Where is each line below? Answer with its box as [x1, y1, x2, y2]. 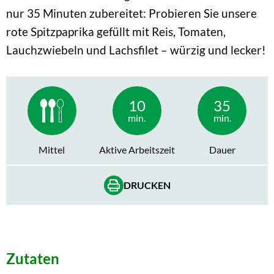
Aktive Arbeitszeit [98, 143, 175, 155]
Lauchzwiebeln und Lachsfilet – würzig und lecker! [6, 42, 266, 57]
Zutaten [6, 249, 59, 267]
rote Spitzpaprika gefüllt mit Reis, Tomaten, [6, 24, 226, 39]
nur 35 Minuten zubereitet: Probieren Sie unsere [6, 6, 257, 20]
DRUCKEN [123, 179, 171, 191]
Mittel [39, 143, 65, 155]
